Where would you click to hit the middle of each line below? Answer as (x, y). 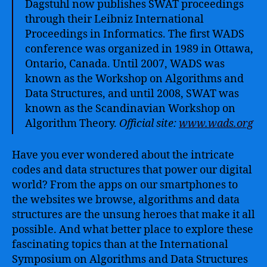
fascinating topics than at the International (120, 244)
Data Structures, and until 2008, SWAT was (132, 94)
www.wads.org (216, 124)
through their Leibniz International (114, 19)
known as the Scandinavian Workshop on (130, 109)
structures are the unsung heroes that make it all (133, 215)
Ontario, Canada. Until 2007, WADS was (125, 64)
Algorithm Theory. (72, 124)
